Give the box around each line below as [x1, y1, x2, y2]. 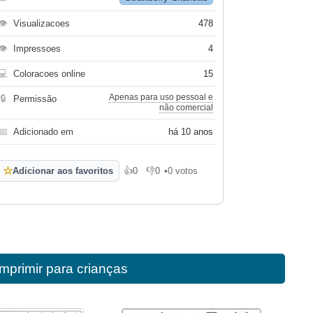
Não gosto [146, 170, 188, 181]
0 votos [168, 166, 198, 176]
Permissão [13, 94, 57, 104]
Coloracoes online [13, 68, 86, 79]
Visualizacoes [13, 18, 71, 29]
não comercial [159, 103, 214, 112]
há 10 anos [168, 126, 214, 137]
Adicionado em [13, 126, 74, 137]
